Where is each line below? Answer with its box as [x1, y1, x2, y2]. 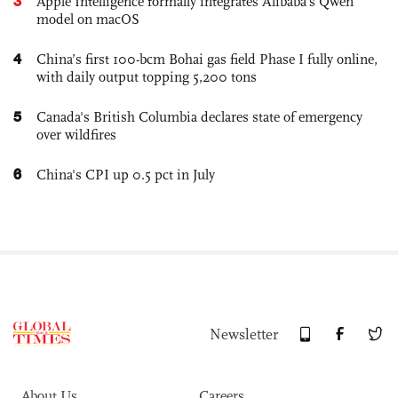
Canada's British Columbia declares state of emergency [36, 107, 362, 125]
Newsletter [210, 324, 278, 344]
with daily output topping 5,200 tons [36, 68, 257, 85]
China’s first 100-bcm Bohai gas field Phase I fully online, [36, 50, 378, 68]
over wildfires [36, 125, 116, 143]
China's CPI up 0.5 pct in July [36, 165, 215, 183]
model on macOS [36, 10, 139, 28]
